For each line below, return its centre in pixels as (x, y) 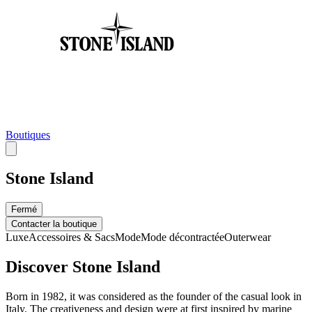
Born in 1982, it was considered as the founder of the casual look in (154, 297)
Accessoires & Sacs (72, 237)
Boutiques (28, 134)
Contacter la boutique (54, 224)
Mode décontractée (182, 237)
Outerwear (248, 237)
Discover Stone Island (83, 267)
